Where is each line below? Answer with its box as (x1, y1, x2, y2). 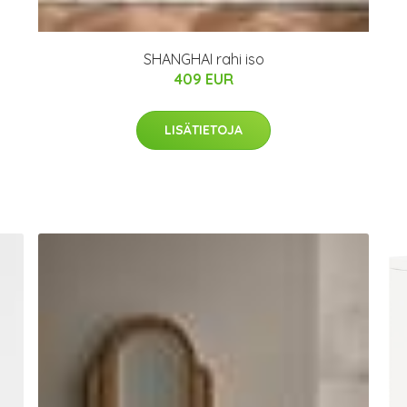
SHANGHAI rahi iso (143, 49, 264, 68)
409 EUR (174, 69, 233, 88)
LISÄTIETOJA (164, 121, 243, 138)
